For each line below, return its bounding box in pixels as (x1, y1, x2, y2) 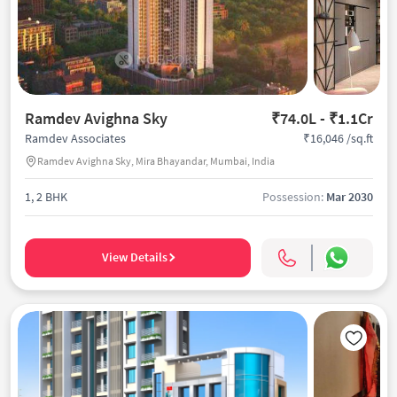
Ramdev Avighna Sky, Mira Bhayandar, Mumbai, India (36, 153, 275, 167)
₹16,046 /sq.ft (302, 129, 373, 146)
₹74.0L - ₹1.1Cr (270, 108, 373, 128)
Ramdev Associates (24, 130, 126, 146)
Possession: (261, 189, 326, 205)
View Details (101, 249, 167, 265)
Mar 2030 (325, 189, 373, 205)
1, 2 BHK (24, 189, 67, 205)
